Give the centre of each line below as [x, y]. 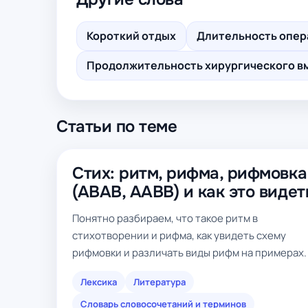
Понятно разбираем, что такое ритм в [165, 218]
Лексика [99, 282]
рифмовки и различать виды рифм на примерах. [189, 253]
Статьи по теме [117, 126]
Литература [159, 282]
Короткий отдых [131, 36]
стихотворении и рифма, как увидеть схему [179, 235]
